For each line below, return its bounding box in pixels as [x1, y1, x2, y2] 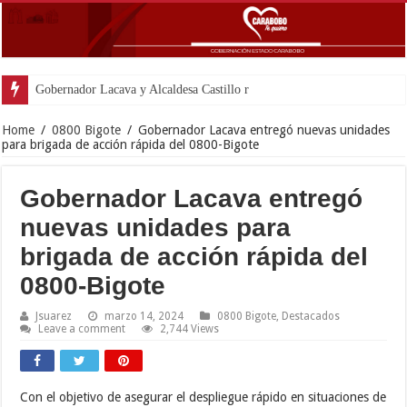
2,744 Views [160, 322, 220, 335]
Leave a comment [38, 322, 126, 335]
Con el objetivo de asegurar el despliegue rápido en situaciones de [20, 389, 387, 404]
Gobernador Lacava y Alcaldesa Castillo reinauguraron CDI [35, 82, 342, 96]
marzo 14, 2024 [104, 309, 184, 323]
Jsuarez [35, 309, 73, 323]
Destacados [282, 309, 341, 323]
